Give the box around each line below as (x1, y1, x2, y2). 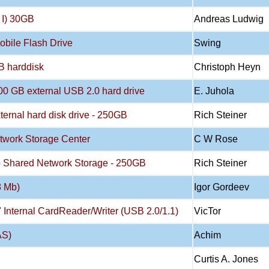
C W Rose (194, 134, 238, 144)
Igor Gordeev (194, 182, 249, 192)
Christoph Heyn (194, 62, 261, 72)
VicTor (194, 206, 221, 216)
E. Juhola (194, 86, 234, 96)
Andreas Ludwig (194, 14, 264, 24)
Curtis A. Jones (194, 254, 258, 264)
